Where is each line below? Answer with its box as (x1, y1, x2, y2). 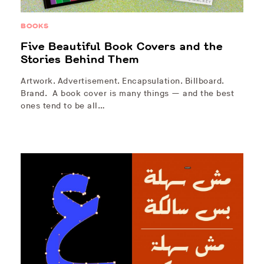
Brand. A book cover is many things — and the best (21, 88, 234, 99)
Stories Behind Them (21, 52, 139, 68)
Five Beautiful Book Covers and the (21, 39, 223, 55)
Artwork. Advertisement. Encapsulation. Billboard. (21, 76, 224, 87)
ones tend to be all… (21, 101, 105, 111)
